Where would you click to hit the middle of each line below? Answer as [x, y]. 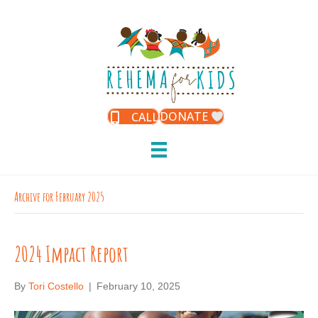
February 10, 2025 [138, 286]
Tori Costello [56, 286]
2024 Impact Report [71, 257]
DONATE [185, 117]
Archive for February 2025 [59, 199]
